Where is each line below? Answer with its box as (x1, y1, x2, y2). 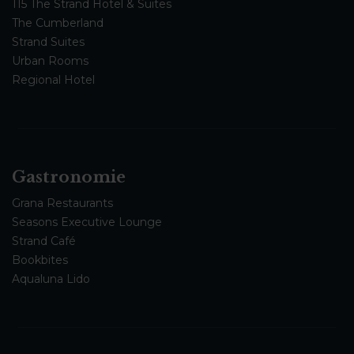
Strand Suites (12, 35, 85, 50)
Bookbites (12, 253, 68, 268)
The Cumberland (12, 16, 104, 31)
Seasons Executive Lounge (12, 215, 162, 230)
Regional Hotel (12, 73, 95, 88)
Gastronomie (12, 168, 126, 187)
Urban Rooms (12, 54, 88, 69)
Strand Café (12, 234, 76, 249)
